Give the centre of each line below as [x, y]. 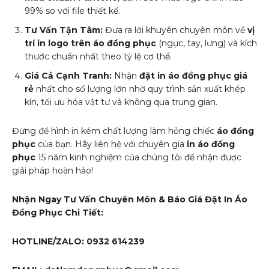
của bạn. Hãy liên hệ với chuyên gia [111, 144]
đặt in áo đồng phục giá [193, 75]
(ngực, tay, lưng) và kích [207, 43]
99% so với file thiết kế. [72, 11]
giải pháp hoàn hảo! [53, 170]
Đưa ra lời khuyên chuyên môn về [175, 30]
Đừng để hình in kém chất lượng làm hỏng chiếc [114, 131]
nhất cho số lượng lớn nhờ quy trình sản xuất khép [140, 89]
